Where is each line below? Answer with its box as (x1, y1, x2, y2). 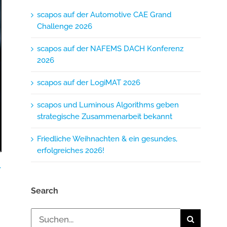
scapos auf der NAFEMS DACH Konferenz (37, 44, 184, 54)
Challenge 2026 (37, 22, 93, 31)
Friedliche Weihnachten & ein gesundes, (37, 134, 178, 144)
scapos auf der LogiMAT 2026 (37, 78, 141, 88)
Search (31, 186, 59, 196)
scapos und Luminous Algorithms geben (37, 100, 179, 110)
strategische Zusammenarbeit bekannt (37, 112, 173, 122)
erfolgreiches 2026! (37, 146, 105, 156)
